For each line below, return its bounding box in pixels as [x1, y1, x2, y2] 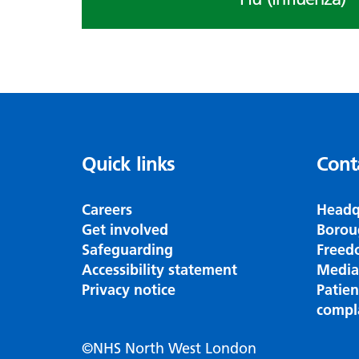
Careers [82, 200, 132, 220]
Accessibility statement [82, 260, 237, 280]
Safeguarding [82, 240, 173, 260]
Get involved [82, 220, 168, 240]
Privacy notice [82, 280, 175, 300]
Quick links [82, 152, 175, 176]
